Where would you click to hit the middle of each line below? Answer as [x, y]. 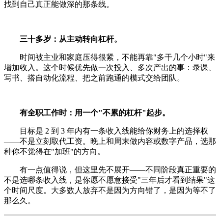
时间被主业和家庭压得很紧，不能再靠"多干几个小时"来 [110, 57]
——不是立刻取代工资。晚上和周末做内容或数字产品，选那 [110, 141]
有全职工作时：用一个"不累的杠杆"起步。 [95, 113]
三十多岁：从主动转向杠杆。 [71, 39]
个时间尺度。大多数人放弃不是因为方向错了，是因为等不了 [110, 191]
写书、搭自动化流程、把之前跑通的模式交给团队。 [94, 78]
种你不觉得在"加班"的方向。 [55, 152]
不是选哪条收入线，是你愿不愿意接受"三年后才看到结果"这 [110, 180]
